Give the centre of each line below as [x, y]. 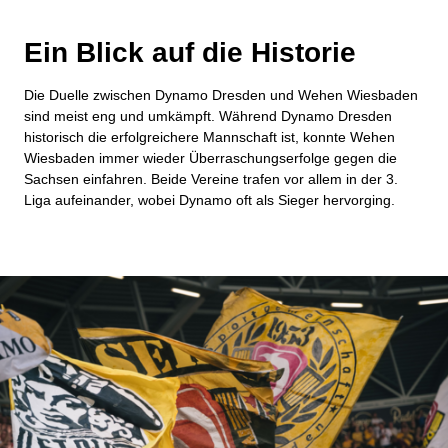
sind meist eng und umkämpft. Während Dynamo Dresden [208, 116]
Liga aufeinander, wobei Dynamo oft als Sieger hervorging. [209, 200]
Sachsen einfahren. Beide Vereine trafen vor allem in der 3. [211, 179]
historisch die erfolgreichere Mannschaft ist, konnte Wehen [209, 137]
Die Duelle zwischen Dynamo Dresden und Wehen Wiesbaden [221, 95]
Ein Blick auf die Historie [190, 52]
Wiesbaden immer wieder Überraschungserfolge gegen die [210, 158]
